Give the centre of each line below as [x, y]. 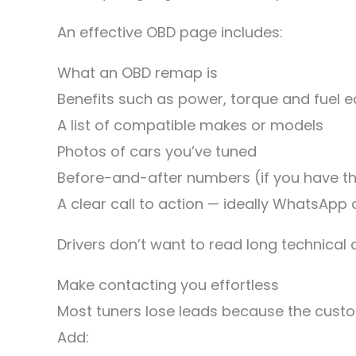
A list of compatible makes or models [190, 125]
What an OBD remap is [137, 73]
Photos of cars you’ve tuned [157, 151]
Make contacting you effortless [168, 285]
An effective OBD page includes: [170, 32]
